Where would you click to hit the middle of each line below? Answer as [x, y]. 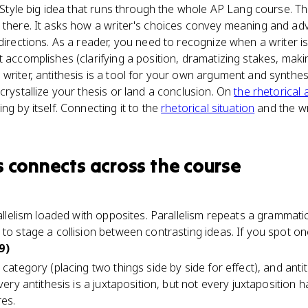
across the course [163, 166]
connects [47, 166]
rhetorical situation [208, 108]
